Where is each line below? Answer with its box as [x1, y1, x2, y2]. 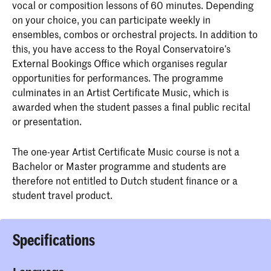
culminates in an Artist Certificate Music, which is [12, 85, 229, 99]
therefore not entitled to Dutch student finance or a [12, 174, 238, 188]
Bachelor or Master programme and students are [12, 159, 226, 173]
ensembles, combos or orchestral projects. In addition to [12, 27, 258, 41]
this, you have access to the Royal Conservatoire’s [12, 42, 230, 55]
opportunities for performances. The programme [12, 71, 223, 84]
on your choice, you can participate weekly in [12, 13, 211, 26]
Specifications [13, 230, 95, 249]
